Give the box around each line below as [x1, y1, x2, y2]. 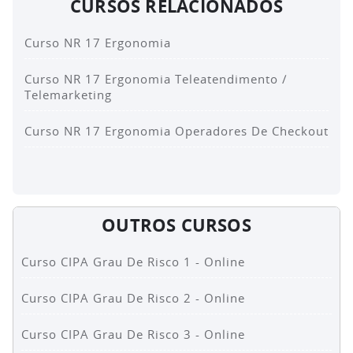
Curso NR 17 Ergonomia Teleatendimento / [24, 71, 288, 87]
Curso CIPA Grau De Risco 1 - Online [21, 254, 245, 270]
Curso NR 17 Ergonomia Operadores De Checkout [24, 123, 329, 139]
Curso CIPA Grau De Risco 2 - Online [21, 290, 245, 307]
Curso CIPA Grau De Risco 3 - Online [21, 326, 245, 343]
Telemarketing [24, 87, 112, 103]
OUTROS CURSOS [102, 213, 251, 237]
